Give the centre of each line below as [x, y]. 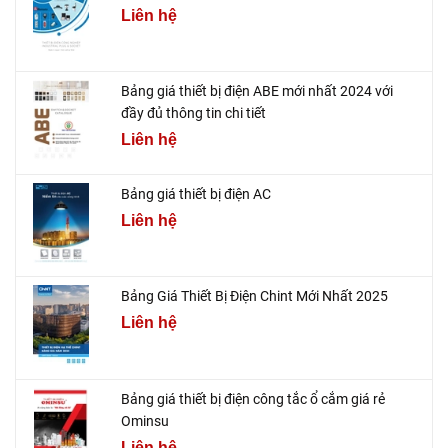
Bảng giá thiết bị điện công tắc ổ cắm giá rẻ [253, 398]
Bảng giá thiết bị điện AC [196, 193]
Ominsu [145, 420]
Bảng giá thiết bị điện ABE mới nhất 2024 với [257, 91]
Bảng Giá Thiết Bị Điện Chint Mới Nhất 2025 [254, 296]
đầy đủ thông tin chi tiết [193, 113]
